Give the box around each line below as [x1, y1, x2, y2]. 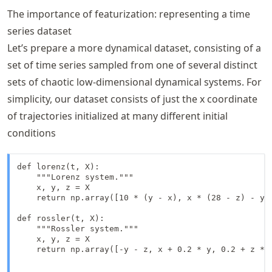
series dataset [7, 24, 72, 38]
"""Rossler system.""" [17, 224, 138, 233]
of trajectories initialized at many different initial [7, 109, 228, 123]
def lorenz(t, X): [17, 162, 100, 171]
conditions [7, 126, 56, 140]
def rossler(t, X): [17, 214, 104, 223]
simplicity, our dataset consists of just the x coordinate [7, 92, 257, 106]
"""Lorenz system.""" [17, 172, 134, 182]
